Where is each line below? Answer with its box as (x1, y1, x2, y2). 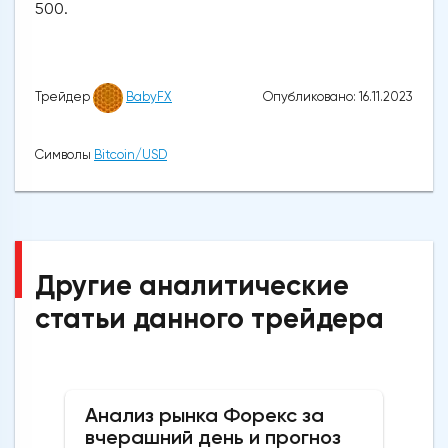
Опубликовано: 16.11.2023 (263, 89, 413, 105)
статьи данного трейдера (35, 302, 384, 336)
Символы (35, 147, 94, 163)
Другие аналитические (35, 269, 349, 303)
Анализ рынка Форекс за (85, 403, 324, 428)
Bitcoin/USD (94, 147, 167, 163)
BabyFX (126, 89, 172, 105)
